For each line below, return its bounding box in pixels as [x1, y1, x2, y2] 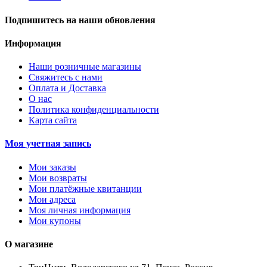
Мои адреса [29, 194, 76, 204]
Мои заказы [29, 162, 76, 172]
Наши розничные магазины [29, 61, 141, 72]
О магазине [5, 239, 53, 249]
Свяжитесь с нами [29, 72, 103, 83]
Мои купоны [29, 215, 81, 226]
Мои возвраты [29, 172, 87, 183]
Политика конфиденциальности [29, 104, 159, 115]
